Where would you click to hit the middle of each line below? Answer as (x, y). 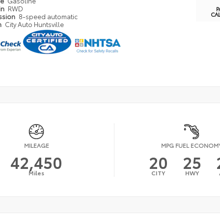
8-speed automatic (48, 16)
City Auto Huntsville (35, 24)
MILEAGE (36, 145)
